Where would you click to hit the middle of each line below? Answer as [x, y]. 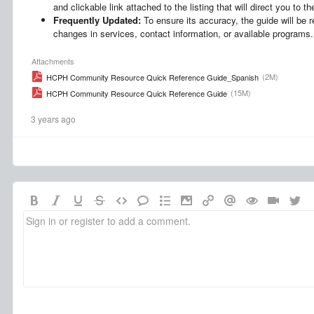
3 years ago [53, 119]
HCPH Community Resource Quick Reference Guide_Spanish [152, 77]
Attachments [53, 61]
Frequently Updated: [97, 20]
